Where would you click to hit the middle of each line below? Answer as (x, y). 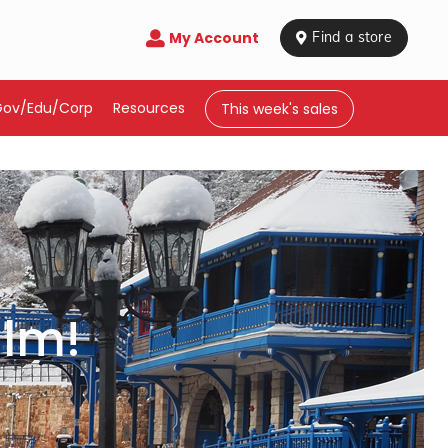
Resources (149, 108)
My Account (214, 37)
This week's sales (279, 109)
